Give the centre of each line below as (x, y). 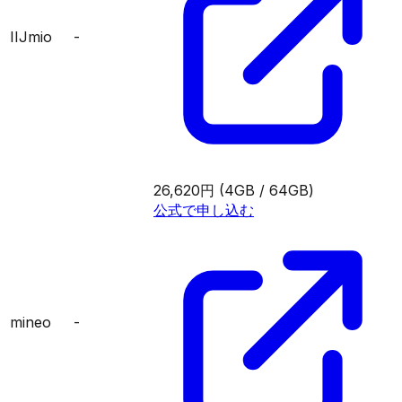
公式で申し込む (204, 210)
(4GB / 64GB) (267, 190)
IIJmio (31, 36)
